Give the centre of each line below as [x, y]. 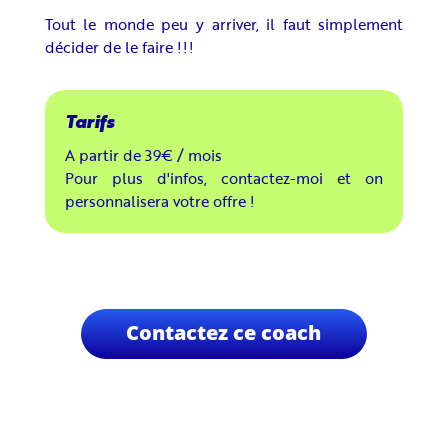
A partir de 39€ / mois [143, 154]
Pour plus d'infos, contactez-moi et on [224, 177]
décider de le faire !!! [119, 46]
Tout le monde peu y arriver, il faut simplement [224, 23]
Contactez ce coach [224, 333]
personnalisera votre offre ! [159, 200]
